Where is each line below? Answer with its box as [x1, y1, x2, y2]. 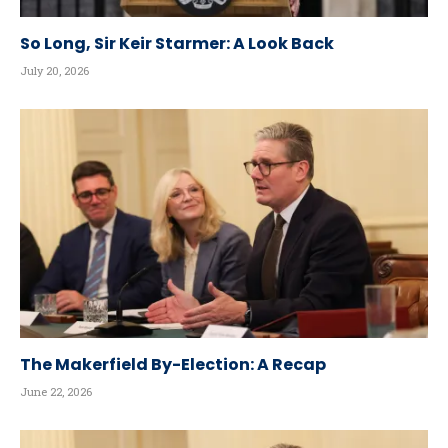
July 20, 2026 [20, 62, 89, 78]
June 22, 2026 [20, 384, 92, 400]
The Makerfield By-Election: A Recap [20, 353, 326, 377]
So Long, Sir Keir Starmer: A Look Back [20, 31, 334, 55]
